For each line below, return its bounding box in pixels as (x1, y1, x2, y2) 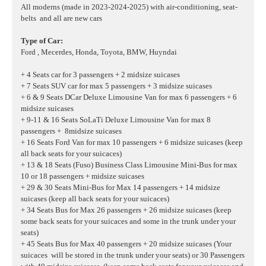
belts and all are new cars (21, 14, 102, 23)
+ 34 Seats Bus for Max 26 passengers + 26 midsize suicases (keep (21, 205, 232, 215)
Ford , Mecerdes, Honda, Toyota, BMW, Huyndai (21, 47, 177, 57)
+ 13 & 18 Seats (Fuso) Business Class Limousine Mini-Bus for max (21, 160, 237, 170)
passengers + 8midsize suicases (21, 126, 122, 136)
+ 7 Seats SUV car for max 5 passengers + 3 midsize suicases (21, 81, 212, 91)
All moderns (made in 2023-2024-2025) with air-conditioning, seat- (21, 2, 237, 12)
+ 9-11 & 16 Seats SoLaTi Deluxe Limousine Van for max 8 (21, 115, 211, 125)
